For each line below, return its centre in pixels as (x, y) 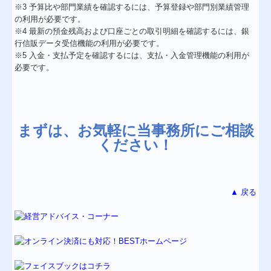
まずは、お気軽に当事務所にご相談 (135, 130)
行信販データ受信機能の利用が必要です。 (90, 43)
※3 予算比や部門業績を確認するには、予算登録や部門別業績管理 (132, 7)
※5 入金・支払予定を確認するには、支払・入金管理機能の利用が (132, 55)
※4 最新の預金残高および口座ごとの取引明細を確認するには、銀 (132, 31)
